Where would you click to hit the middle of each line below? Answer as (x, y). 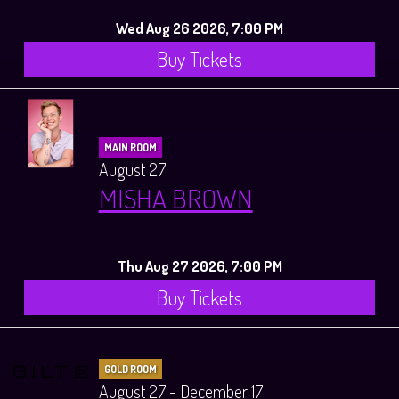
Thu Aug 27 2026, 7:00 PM (199, 266)
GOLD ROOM (130, 369)
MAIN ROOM (130, 148)
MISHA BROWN (175, 198)
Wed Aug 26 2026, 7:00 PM (199, 28)
